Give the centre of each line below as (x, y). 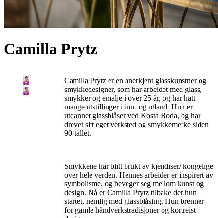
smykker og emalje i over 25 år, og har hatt (130, 98)
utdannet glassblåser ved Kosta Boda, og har (132, 115)
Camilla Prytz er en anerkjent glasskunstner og (135, 80)
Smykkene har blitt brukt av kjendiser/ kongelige (139, 166)
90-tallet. (78, 133)
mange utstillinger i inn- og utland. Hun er (128, 107)
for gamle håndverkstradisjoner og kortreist (130, 210)
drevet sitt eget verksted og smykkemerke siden (136, 124)
